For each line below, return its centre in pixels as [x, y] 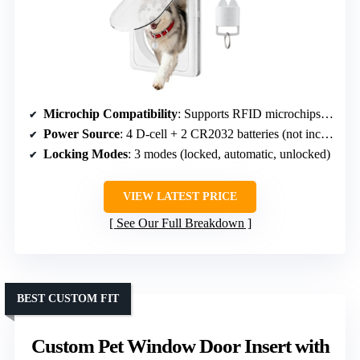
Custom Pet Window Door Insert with [180, 346]
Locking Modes [86, 154]
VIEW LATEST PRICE [180, 197]
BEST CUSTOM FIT [68, 299]
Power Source [82, 134]
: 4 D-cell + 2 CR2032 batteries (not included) [220, 134]
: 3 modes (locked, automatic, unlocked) [229, 154]
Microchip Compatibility [110, 114]
